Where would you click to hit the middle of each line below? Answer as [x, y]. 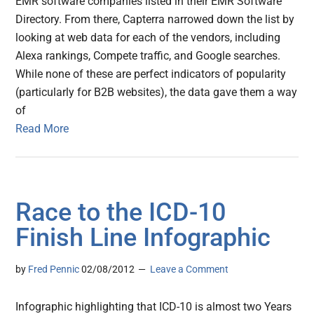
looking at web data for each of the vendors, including [148, 37]
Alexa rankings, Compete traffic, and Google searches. [148, 55]
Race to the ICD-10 [121, 212]
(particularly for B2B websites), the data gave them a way [157, 92]
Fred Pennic [54, 269]
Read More [42, 128]
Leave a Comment [190, 269]
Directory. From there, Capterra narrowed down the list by [155, 19]
